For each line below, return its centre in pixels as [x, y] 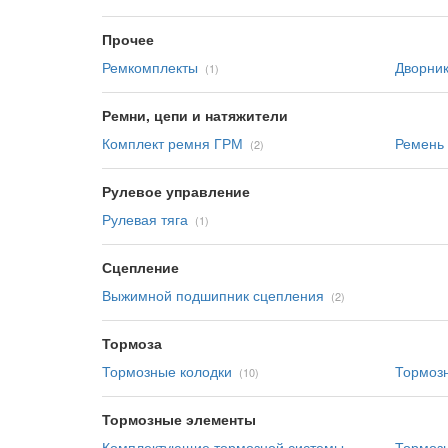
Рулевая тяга [145, 219]
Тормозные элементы [179, 419]
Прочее [128, 39]
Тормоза [132, 343]
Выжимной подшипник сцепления [213, 295]
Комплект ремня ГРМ [172, 143]
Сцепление [140, 267]
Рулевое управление [176, 191]
